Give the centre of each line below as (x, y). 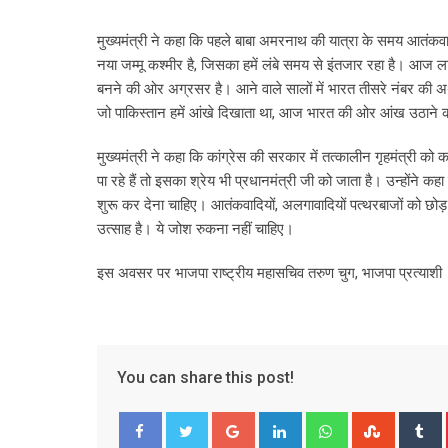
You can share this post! (205, 378)
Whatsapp (377, 423)
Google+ (279, 423)
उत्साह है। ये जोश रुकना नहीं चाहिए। (195, 229)
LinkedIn (325, 423)
